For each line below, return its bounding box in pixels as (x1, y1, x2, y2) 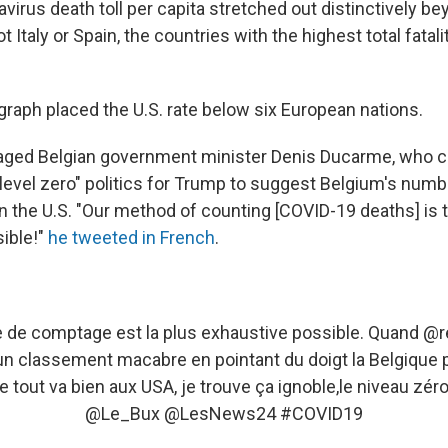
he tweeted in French (48, 227, 215, 249)
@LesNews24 (164, 403, 276, 425)
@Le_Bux (85, 403, 160, 425)
